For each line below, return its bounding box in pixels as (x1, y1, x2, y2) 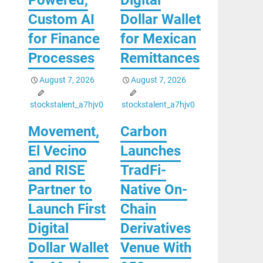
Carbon (120, 123, 167, 140)
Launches (120, 142, 181, 159)
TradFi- (120, 161, 166, 178)
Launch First (28, 200, 106, 217)
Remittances (120, 49, 200, 66)
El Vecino (28, 142, 87, 159)
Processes (28, 49, 95, 66)
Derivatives (120, 220, 191, 237)
